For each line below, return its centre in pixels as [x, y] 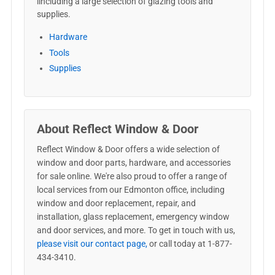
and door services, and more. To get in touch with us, [136, 230]
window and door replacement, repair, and [116, 203]
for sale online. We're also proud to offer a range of [132, 176]
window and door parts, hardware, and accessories [134, 163]
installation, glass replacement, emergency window [133, 217]
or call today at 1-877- [189, 244]
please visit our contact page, [92, 244]
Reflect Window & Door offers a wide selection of [128, 149]
